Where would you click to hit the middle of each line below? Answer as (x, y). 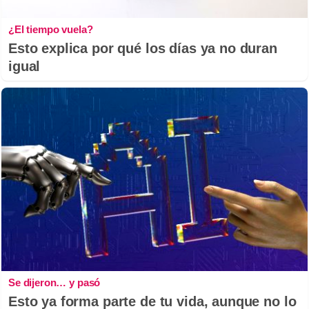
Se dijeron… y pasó (54, 282)
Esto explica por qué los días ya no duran (143, 48)
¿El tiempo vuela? (51, 29)
